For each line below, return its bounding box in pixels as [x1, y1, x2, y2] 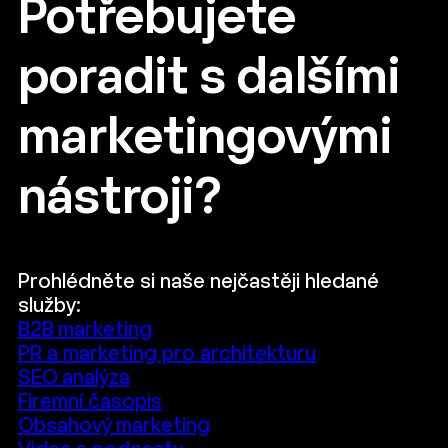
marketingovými [18, 115, 392, 163]
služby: [18, 297, 81, 316]
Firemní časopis [18, 393, 162, 412]
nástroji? [18, 175, 222, 223]
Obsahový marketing [18, 417, 210, 436]
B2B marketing [18, 321, 152, 340]
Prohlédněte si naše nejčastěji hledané [18, 273, 379, 292]
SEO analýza [18, 369, 130, 388]
